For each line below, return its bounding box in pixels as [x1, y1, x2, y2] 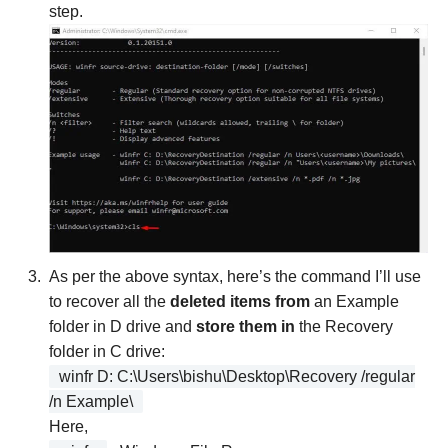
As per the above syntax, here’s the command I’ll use [49, 268, 421, 286]
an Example [310, 293, 399, 311]
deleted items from [170, 293, 310, 311]
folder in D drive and [49, 318, 196, 336]
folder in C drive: [49, 343, 165, 361]
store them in [196, 318, 295, 336]
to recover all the [49, 293, 170, 311]
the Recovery [295, 318, 393, 336]
